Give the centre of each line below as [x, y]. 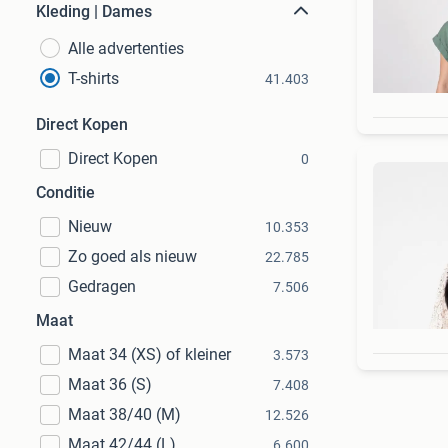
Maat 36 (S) [110, 384]
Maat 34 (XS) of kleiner [149, 354]
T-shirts [93, 78]
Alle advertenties [126, 48]
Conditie [65, 192]
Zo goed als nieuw [132, 256]
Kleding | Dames [94, 11]
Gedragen [102, 286]
